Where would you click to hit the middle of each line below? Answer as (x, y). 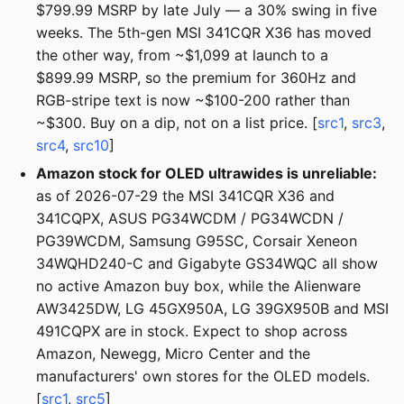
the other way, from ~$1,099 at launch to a (182, 55)
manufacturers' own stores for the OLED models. (203, 376)
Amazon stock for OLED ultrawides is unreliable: (207, 174)
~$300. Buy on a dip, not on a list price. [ (177, 122)
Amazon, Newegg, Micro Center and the (173, 354)
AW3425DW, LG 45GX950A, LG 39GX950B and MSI (212, 309)
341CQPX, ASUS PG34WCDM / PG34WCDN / (190, 219)
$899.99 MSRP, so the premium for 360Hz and (196, 77)
